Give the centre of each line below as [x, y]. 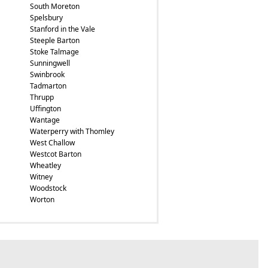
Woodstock [48, 188]
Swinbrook [47, 74]
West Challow [52, 143]
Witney [41, 177]
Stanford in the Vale [62, 29]
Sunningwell [50, 63]
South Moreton [54, 6]
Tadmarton [48, 86]
